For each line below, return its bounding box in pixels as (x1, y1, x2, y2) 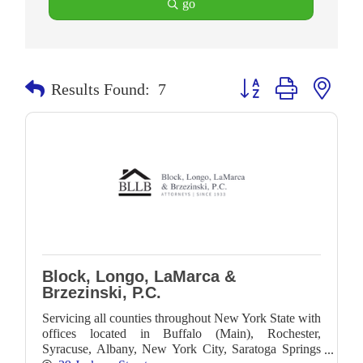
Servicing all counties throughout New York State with (42, 311, 321, 325)
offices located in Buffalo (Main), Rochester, (42, 327, 321, 340)
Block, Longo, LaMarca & (42, 267, 236, 285)
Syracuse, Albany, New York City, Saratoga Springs (42, 342, 321, 356)
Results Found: (51, 80, 150, 98)
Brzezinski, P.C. (42, 284, 161, 301)
